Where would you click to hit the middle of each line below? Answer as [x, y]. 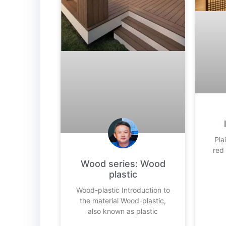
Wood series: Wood [123, 164]
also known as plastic [123, 211]
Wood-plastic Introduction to [123, 190]
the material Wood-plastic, [123, 201]
